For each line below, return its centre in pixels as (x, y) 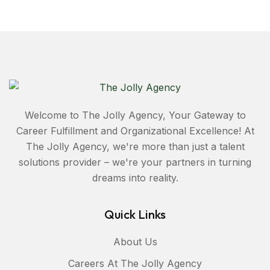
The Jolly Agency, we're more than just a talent (135, 146)
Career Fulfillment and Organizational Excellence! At (135, 131)
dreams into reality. (135, 178)
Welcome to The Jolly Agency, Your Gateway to (135, 115)
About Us (135, 242)
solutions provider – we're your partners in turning (135, 162)
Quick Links (135, 214)
